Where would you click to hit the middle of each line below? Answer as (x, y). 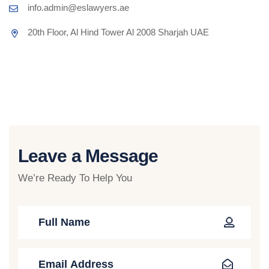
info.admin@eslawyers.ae (78, 8)
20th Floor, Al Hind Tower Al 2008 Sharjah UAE (118, 32)
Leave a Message (88, 156)
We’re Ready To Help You (75, 178)
